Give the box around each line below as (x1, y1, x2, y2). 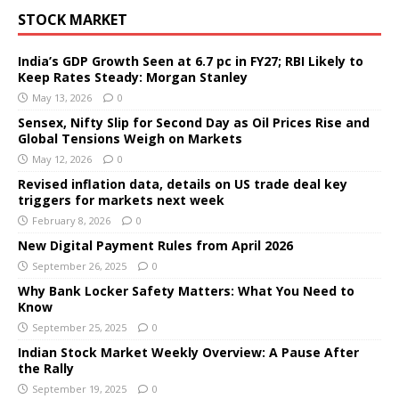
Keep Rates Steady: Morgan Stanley (18, 68, 248, 85)
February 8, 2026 (32, 213, 110, 227)
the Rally (18, 359, 74, 377)
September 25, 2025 (32, 320, 126, 334)
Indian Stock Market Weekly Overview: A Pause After (18, 343, 359, 361)
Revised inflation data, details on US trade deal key (18, 175, 347, 192)
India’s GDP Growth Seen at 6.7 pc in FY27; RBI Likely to (18, 52, 363, 69)
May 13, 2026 (32, 90, 92, 104)
